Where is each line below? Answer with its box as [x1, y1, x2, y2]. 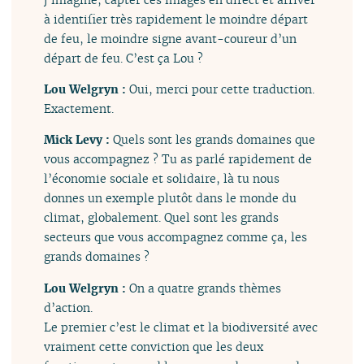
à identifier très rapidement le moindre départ [44, 11, 309, 27]
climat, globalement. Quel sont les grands [44, 210, 279, 226]
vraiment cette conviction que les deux [44, 338, 264, 354]
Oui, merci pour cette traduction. [129, 81, 315, 97]
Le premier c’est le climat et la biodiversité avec [44, 318, 318, 335]
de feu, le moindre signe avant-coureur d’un [44, 30, 297, 46]
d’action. [44, 299, 93, 315]
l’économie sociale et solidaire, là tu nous [44, 171, 280, 187]
